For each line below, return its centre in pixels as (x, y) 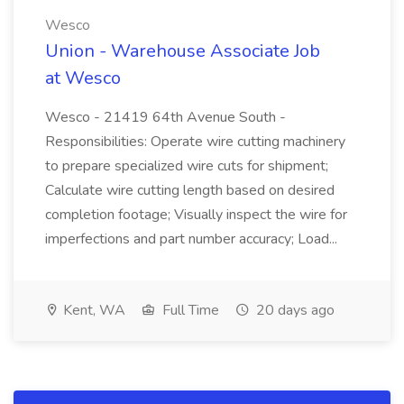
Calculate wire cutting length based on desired (190, 190)
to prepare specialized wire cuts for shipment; (187, 166)
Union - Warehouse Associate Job (183, 51)
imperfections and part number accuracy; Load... (191, 239)
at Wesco (83, 78)
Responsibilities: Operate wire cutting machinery (195, 142)
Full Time (189, 310)
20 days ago (294, 310)
